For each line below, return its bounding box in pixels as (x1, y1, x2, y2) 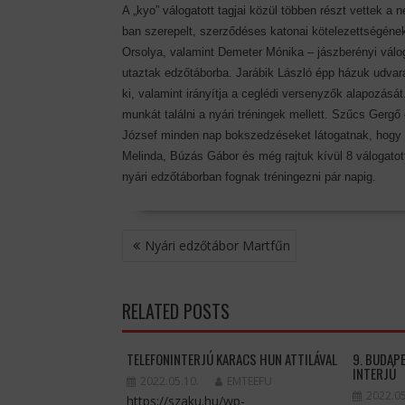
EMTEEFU (226, 373, 272, 390)
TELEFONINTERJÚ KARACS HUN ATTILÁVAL (126, 349, 337, 370)
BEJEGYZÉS (120, 225, 193, 253)
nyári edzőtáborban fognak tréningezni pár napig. (121, 170, 376, 184)
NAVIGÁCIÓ (120, 245, 194, 273)
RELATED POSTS (121, 297, 230, 325)
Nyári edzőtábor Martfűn (144, 237, 290, 255)
